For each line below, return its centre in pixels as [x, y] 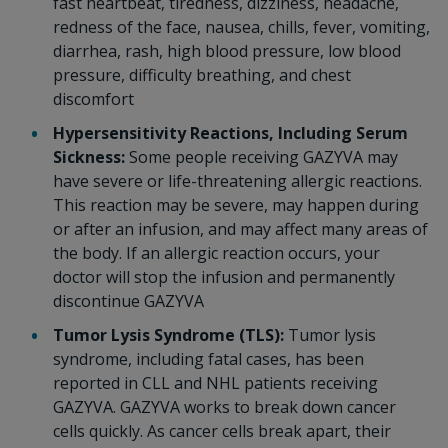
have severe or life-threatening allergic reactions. [237, 181]
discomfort [93, 99]
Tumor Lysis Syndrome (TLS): [170, 335]
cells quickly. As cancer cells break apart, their [221, 431]
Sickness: [88, 157]
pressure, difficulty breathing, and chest [201, 75]
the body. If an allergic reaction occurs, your [216, 253]
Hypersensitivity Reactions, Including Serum [230, 133]
